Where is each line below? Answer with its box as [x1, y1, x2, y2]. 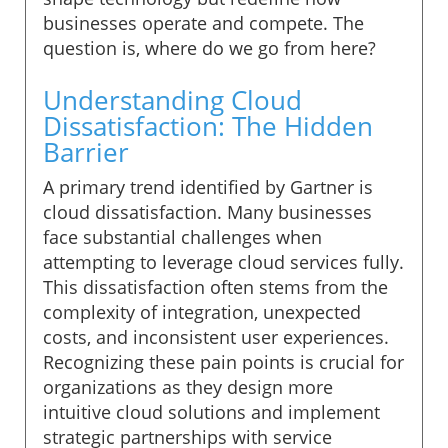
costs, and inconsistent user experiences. [43, 324, 389, 349]
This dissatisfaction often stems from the [43, 274, 388, 299]
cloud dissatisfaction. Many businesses [43, 199, 372, 224]
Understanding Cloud [43, 81, 302, 118]
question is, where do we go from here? [43, 35, 376, 60]
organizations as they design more [43, 374, 333, 399]
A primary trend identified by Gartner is [43, 174, 373, 199]
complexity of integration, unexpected [43, 299, 361, 324]
